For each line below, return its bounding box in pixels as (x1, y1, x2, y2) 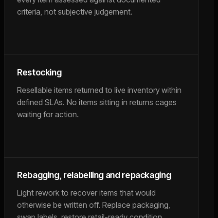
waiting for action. (17, 109, 79, 119)
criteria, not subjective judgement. (17, 7, 132, 17)
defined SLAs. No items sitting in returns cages (17, 97, 177, 107)
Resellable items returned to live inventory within (17, 85, 182, 95)
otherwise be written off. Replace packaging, (17, 200, 170, 210)
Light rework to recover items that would (17, 188, 156, 198)
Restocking (17, 67, 62, 77)
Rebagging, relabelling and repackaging (17, 170, 171, 180)
